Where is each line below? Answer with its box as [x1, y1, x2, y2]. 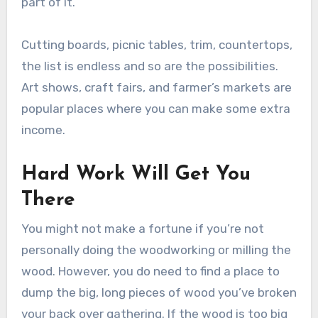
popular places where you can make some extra [21, 102, 290, 116]
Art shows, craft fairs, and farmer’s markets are [21, 80, 292, 95]
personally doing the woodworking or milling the [21, 242, 291, 257]
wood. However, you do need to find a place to [21, 263, 280, 278]
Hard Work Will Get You [21, 165, 251, 185]
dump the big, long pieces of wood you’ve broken [21, 285, 297, 300]
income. [21, 123, 65, 138]
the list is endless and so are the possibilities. [21, 59, 278, 74]
